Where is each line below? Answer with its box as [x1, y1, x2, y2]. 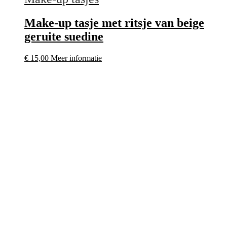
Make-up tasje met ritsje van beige [24, 16, 204, 29]
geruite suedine [24, 29, 103, 43]
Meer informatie [51, 53, 102, 62]
